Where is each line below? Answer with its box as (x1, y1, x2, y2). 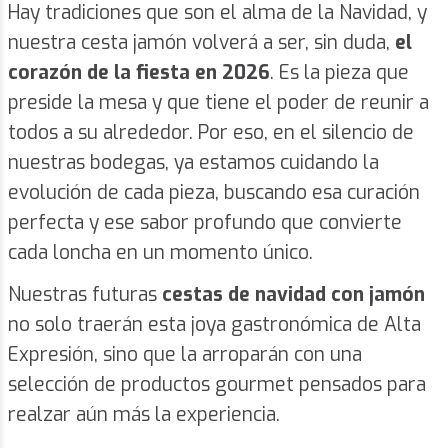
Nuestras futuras (8, 282, 162, 308)
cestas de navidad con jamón (162, 282, 425, 308)
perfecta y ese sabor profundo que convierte (8, 210, 402, 236)
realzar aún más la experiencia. (8, 402, 280, 428)
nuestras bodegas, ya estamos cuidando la (8, 150, 379, 176)
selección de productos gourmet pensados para (8, 372, 426, 398)
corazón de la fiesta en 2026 (8, 60, 270, 86)
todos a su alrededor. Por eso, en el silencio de (8, 120, 414, 146)
